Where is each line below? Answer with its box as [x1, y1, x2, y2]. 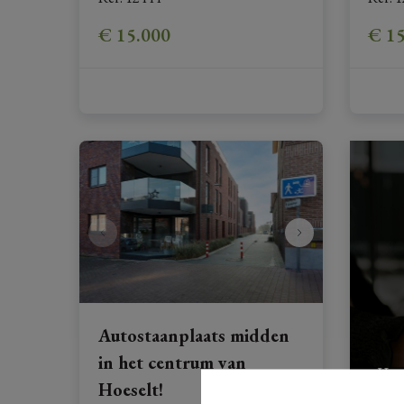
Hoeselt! [97, 377, 163, 401]
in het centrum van [97, 350, 246, 374]
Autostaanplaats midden [97, 323, 289, 347]
